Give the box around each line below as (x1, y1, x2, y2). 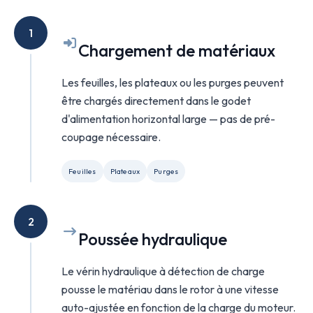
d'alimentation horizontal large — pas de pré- (61, 112, 275, 126)
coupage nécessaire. (61, 130, 161, 144)
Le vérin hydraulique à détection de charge (61, 264, 265, 278)
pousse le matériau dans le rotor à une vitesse (61, 282, 279, 296)
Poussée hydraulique (78, 228, 227, 249)
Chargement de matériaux (78, 40, 275, 61)
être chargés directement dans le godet (61, 94, 251, 108)
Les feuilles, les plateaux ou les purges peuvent (61, 75, 284, 89)
